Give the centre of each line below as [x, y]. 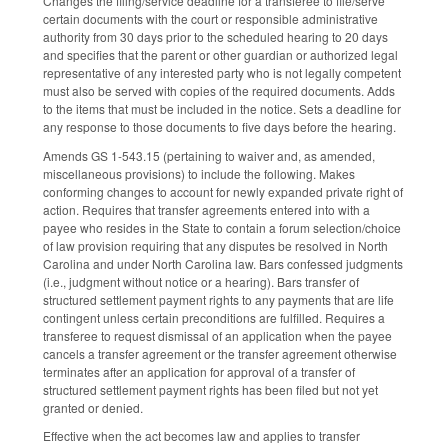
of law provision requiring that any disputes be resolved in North [215, 245]
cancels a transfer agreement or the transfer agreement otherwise [220, 353]
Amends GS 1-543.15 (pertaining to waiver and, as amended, [209, 155]
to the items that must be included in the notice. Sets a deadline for [222, 108]
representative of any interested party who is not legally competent [222, 72]
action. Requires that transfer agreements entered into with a [206, 209]
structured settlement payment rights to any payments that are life [218, 299]
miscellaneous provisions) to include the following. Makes [199, 173]
